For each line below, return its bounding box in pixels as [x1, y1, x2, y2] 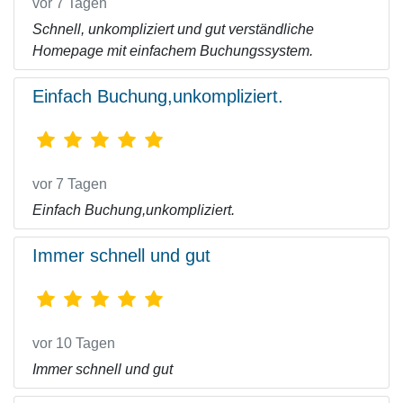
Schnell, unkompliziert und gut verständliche [32, 22, 314, 37]
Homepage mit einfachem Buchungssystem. [32, 43, 313, 58]
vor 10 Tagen [32, 336, 115, 351]
